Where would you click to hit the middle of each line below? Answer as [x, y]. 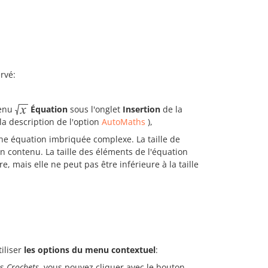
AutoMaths [124, 122]
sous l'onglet [95, 109]
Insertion [141, 109]
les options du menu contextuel [89, 250]
